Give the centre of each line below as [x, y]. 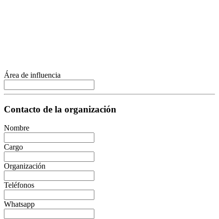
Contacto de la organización [60, 109]
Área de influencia [32, 75]
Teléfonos [19, 185]
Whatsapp [19, 204]
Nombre [17, 128]
